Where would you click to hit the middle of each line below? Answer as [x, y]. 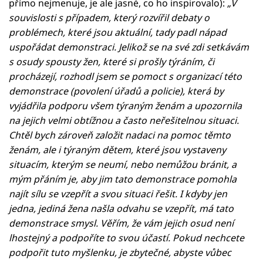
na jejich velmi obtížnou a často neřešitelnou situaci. [124, 120]
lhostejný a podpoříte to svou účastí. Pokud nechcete [127, 237]
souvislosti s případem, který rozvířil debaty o [109, 17]
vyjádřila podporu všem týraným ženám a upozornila [125, 105]
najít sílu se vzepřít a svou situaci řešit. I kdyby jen [118, 193]
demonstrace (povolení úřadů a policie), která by [116, 91]
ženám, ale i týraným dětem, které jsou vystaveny [117, 149]
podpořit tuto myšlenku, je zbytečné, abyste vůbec [120, 252]
